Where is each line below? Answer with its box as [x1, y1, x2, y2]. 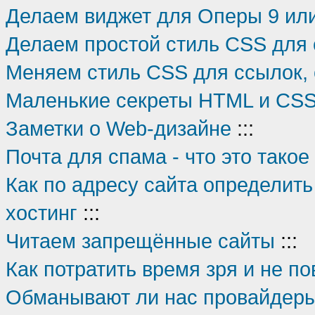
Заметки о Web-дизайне [6, 117, 231, 140]
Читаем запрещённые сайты [6, 229, 275, 252]
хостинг [6, 201, 77, 224]
